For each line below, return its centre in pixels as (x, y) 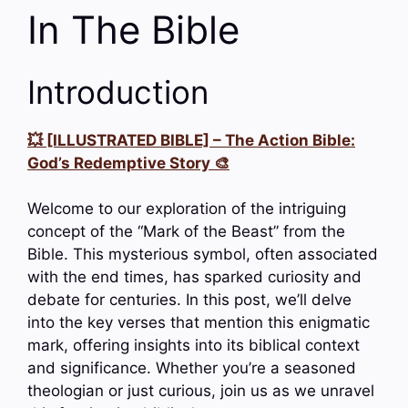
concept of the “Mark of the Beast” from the (186, 232)
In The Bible (133, 29)
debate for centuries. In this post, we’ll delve (189, 300)
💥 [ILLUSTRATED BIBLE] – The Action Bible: (191, 140)
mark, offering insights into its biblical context (194, 346)
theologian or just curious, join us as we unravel (201, 391)
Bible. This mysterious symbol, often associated (203, 255)
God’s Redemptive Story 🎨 (128, 163)
